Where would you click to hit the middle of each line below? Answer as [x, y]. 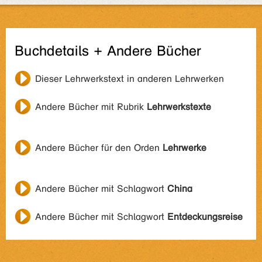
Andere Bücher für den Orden [99, 148]
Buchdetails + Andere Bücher [108, 51]
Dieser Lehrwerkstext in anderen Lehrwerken [130, 79]
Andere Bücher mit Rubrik [91, 107]
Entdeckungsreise [205, 217]
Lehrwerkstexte [179, 107]
